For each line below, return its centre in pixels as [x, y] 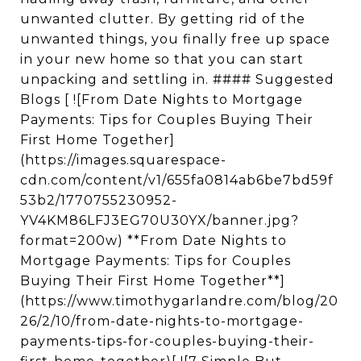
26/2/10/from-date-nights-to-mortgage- [162, 321]
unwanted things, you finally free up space [175, 39]
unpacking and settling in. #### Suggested [177, 79]
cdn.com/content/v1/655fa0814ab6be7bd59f [177, 180]
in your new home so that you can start [162, 59]
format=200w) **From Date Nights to [154, 241]
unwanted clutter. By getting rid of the [163, 19]
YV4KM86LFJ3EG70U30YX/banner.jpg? [160, 220]
